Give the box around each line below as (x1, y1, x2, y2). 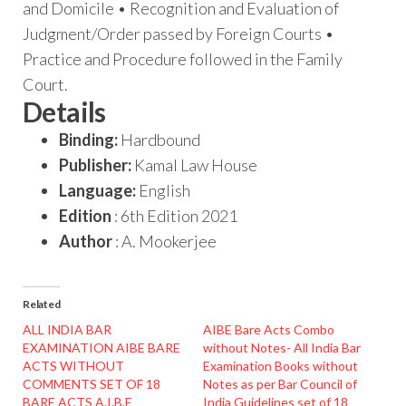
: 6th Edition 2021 (111, 206, 237, 227)
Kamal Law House (131, 155, 257, 176)
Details (23, 95, 106, 129)
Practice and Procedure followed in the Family (23, 49, 343, 70)
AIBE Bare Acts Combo (203, 322, 334, 338)
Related (23, 297, 61, 312)
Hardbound (118, 130, 200, 150)
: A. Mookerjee (112, 231, 217, 252)
